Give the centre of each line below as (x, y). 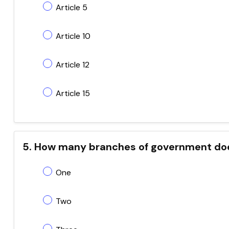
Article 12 (73, 65)
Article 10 (73, 36)
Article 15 (73, 93)
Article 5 (72, 7)
